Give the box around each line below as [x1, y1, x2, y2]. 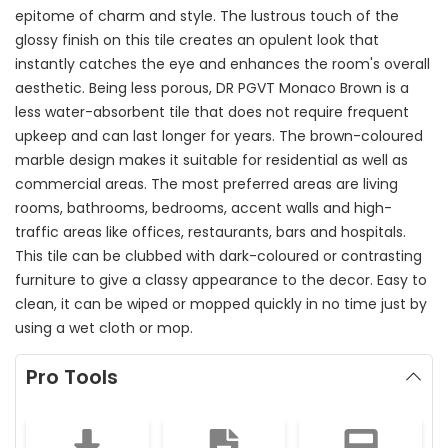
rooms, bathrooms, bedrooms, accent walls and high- [15, 197, 392, 218]
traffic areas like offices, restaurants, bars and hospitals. [15, 221, 406, 242]
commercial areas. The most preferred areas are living [15, 173, 398, 194]
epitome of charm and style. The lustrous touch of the [15, 5, 399, 26]
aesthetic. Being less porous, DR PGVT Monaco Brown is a [15, 77, 409, 98]
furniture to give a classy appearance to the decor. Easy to [15, 269, 427, 290]
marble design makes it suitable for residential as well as [15, 149, 408, 170]
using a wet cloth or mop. [15, 317, 193, 338]
